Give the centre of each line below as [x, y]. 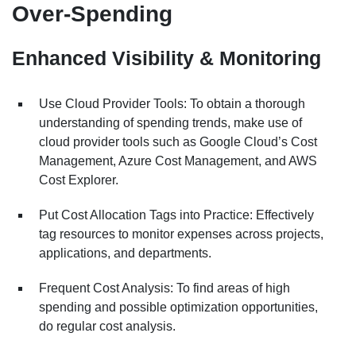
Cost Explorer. [79, 180]
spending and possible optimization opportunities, [178, 307]
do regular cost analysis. [107, 326]
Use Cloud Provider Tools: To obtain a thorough [172, 103]
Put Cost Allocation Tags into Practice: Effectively [176, 215]
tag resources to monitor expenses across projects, [181, 234]
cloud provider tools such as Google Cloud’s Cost [178, 141]
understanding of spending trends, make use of [170, 122]
